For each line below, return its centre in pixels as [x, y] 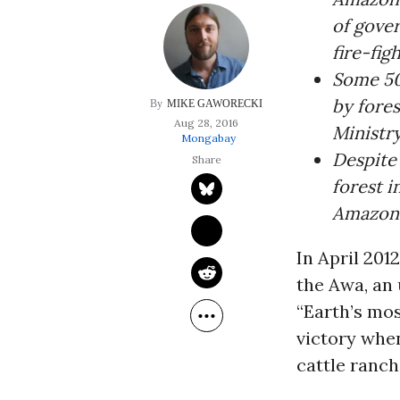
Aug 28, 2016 [207, 123]
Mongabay [209, 138]
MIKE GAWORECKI [215, 104]
